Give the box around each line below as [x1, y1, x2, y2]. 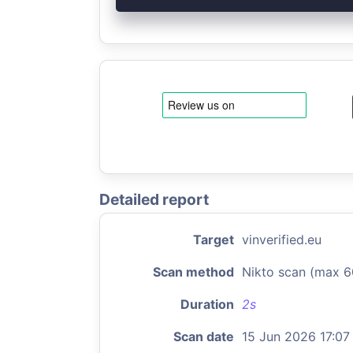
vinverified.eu [242, 232, 321, 247]
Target [193, 232, 234, 247]
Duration [180, 296, 234, 312]
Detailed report [99, 190, 209, 209]
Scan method [153, 264, 234, 280]
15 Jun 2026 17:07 [242, 329, 350, 344]
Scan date [173, 329, 234, 344]
